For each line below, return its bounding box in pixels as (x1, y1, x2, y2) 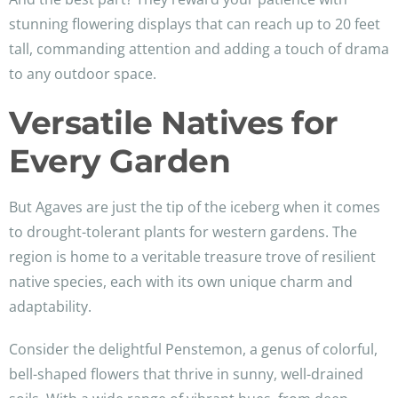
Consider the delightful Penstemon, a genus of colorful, (9, 339, 378, 360)
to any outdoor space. (9, 64, 156, 84)
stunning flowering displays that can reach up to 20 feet (9, 14, 380, 35)
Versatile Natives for (9, 103, 338, 143)
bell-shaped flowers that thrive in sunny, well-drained (9, 364, 363, 385)
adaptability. (9, 297, 92, 317)
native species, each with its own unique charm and (9, 272, 353, 292)
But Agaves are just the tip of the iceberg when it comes (9, 197, 380, 218)
